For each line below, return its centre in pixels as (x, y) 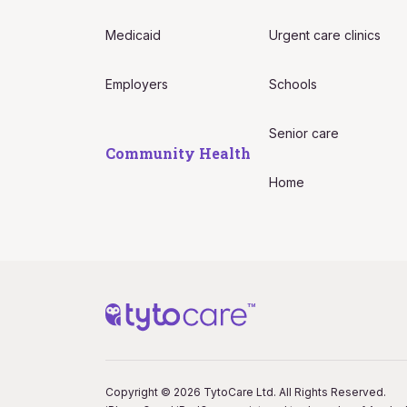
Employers (136, 84)
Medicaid (133, 35)
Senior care (304, 133)
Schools (293, 84)
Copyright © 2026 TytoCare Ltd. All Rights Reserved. (245, 392)
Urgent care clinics (325, 35)
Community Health (178, 153)
